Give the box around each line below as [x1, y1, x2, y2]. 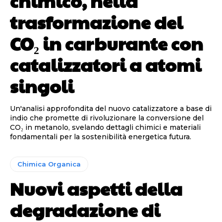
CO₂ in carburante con [10, 31, 203, 56]
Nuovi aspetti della [10, 176, 182, 201]
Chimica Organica [17, 160, 81, 168]
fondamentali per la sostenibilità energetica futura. [10, 132, 191, 142]
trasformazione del [10, 9, 183, 35]
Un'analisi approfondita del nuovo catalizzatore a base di [10, 104, 212, 113]
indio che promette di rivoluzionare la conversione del [10, 113, 204, 123]
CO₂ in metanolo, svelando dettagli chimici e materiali [10, 123, 201, 132]
